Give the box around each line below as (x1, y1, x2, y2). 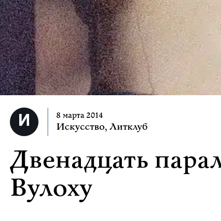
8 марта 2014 (56, 110, 103, 121)
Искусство (56, 120, 105, 133)
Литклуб (110, 120, 147, 133)
